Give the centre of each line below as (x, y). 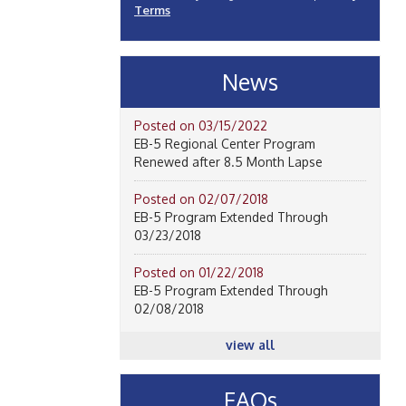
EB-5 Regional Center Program (225, 144)
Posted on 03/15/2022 (201, 126)
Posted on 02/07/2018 (201, 199)
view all (250, 345)
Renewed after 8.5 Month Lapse (228, 162)
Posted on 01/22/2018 (199, 272)
